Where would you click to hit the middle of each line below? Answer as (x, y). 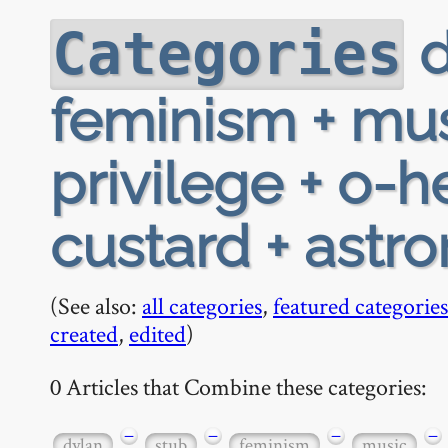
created (84, 333)
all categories (202, 305)
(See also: (96, 305)
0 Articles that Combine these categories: (238, 386)
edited (157, 333)
